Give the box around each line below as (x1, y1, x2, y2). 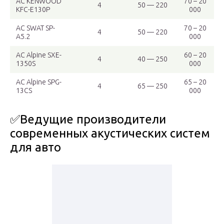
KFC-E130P (16, 5, 50, 14)
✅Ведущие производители (10, 112, 166, 126)
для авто (10, 140, 61, 154)
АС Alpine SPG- (16, 78, 61, 86)
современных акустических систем (10, 126, 210, 140)
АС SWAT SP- (16, 24, 55, 32)
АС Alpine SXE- (16, 51, 61, 59)
